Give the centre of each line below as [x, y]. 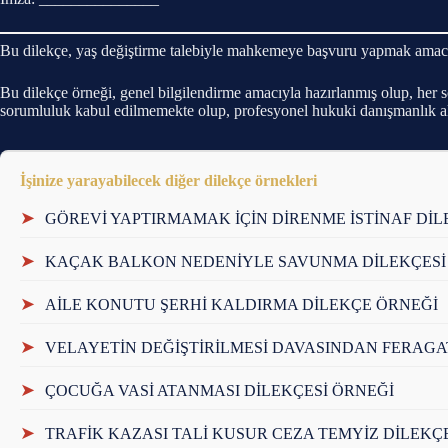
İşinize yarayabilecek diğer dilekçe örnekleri [168, 180]
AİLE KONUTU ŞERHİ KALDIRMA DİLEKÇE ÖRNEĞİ [241, 304]
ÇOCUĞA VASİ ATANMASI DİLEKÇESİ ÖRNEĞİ [219, 390]
